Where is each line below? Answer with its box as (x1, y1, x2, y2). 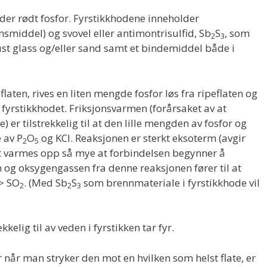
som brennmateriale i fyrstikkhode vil (81, 175, 260, 190)
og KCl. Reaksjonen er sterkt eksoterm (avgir (39, 131, 246, 145)
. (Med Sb (24, 175, 67, 190)
